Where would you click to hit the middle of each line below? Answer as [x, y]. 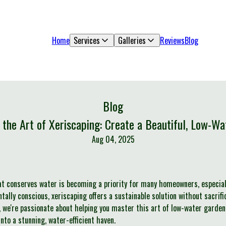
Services [87, 40]
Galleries [132, 40]
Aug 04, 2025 [113, 139]
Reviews [172, 40]
